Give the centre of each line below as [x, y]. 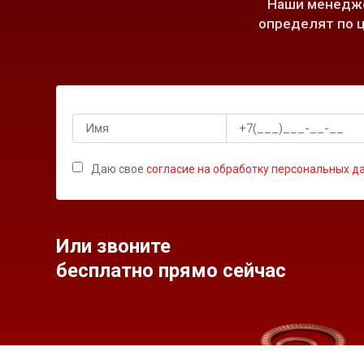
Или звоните [113, 246]
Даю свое [119, 169]
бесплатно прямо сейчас [171, 271]
